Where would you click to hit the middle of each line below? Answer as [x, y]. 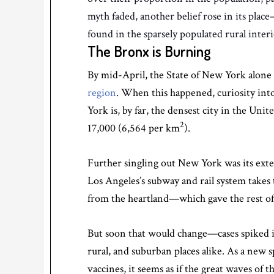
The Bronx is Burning [149, 51]
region [102, 93]
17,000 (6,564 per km [134, 128]
